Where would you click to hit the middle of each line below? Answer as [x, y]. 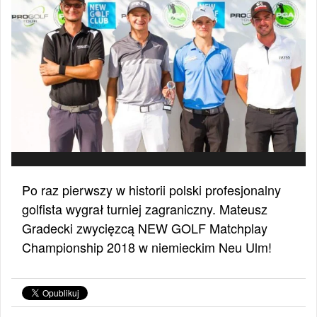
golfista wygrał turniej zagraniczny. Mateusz [145, 209]
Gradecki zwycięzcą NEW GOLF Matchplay [145, 228]
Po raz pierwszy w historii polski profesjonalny [151, 190]
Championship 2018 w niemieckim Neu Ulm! [147, 247]
